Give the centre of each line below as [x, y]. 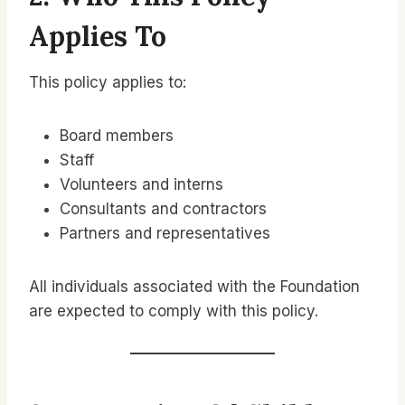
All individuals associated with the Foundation [194, 287]
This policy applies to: [108, 82]
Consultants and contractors [163, 209]
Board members [117, 136]
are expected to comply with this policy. [174, 311]
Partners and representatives [165, 233]
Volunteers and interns [141, 184]
